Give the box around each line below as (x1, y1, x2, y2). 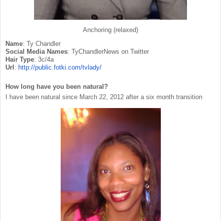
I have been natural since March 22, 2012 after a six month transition (5, 93, 202, 101)
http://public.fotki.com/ (18, 63, 82, 71)
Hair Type (5, 55, 34, 63)
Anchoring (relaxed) (83, 26, 138, 34)
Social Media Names (5, 47, 68, 55)
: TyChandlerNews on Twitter (68, 47, 149, 55)
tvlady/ (82, 63, 102, 71)
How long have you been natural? (5, 82, 108, 90)
